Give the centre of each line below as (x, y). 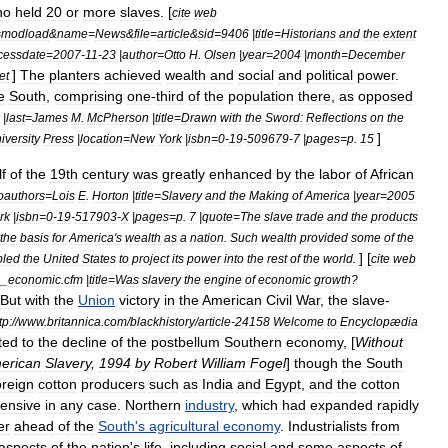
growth (332, 279)
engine (223, 279)
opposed (385, 96)
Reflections (336, 117)
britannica (74, 321)
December (376, 54)
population (261, 96)
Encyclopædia (379, 321)
